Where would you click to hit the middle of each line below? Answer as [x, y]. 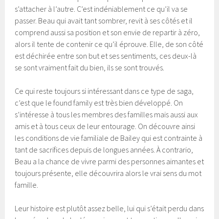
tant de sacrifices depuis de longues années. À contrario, [104, 149]
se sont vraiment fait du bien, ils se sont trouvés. [90, 67]
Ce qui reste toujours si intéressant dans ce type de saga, [104, 91]
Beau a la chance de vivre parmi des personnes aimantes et [109, 161]
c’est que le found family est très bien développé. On [99, 102]
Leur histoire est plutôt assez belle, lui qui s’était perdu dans [109, 208]
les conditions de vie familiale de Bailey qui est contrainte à [109, 138]
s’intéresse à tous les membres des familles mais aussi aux [107, 114]
